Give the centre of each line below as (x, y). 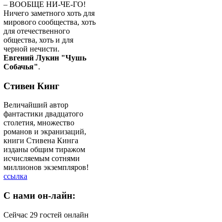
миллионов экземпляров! (47, 167)
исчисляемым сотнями (42, 159)
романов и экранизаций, (45, 132)
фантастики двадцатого (43, 114)
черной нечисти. (32, 49)
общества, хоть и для (38, 40)
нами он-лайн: (43, 195)
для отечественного (37, 31)
